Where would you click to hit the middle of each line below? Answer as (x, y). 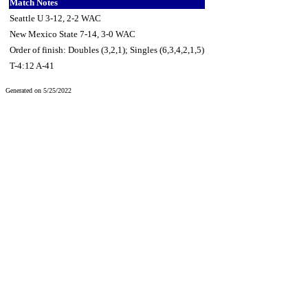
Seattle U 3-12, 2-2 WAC (55, 18)
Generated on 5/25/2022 (38, 90)
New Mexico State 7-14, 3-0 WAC (73, 34)
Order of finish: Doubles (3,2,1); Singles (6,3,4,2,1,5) (107, 49)
